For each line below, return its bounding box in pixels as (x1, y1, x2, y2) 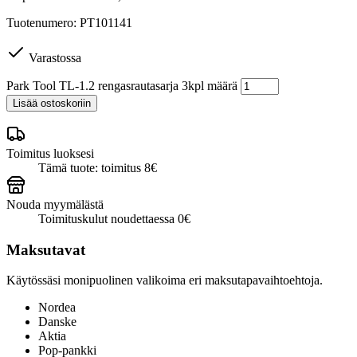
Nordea (38, 300, 76, 315)
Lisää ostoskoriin (13, 96, 91, 109)
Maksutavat (6, 241, 85, 258)
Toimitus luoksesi (6, 146, 94, 160)
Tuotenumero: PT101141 (6, 15, 132, 29)
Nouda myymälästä (6, 197, 104, 211)
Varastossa (29, 50, 81, 65)
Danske (38, 315, 76, 329)
